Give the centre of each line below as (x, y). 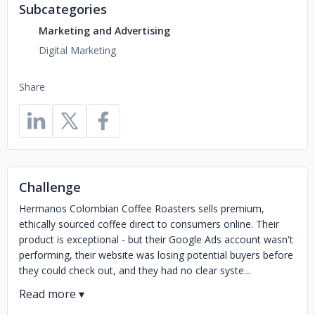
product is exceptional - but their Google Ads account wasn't (156, 239)
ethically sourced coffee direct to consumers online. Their (149, 224)
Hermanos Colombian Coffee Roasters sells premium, (142, 208)
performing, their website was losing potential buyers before (156, 255)
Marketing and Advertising (104, 31)
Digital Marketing (77, 50)
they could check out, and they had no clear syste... (135, 270)
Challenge (50, 187)
